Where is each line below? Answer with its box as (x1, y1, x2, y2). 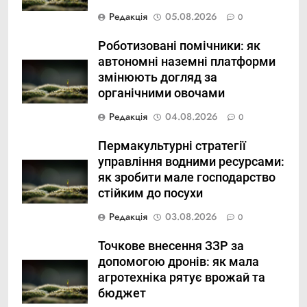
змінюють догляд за (98, 71, 217, 85)
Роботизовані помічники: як (98, 39, 260, 53)
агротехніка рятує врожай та (98, 271, 265, 285)
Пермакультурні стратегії (98, 139, 246, 153)
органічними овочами (98, 86, 225, 101)
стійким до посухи (98, 186, 203, 201)
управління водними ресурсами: (98, 155, 284, 169)
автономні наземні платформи (98, 55, 275, 69)
